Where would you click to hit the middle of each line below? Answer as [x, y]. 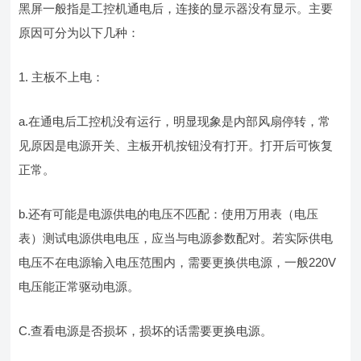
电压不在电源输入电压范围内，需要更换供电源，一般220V [178, 262]
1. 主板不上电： [62, 77]
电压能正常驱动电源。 [79, 286]
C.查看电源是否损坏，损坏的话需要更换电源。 [146, 331]
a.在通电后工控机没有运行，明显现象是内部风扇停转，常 [175, 121]
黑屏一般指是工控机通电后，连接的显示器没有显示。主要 [176, 8]
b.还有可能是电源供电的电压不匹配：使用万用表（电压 [169, 214]
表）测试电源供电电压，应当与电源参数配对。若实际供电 [176, 238]
